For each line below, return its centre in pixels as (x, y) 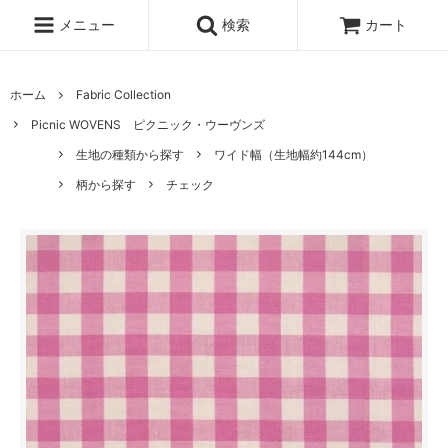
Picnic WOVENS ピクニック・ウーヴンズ (148, 125)
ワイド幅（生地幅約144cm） (293, 154)
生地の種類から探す (130, 154)
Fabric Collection (123, 95)
